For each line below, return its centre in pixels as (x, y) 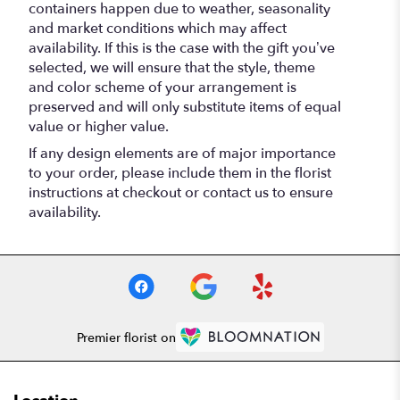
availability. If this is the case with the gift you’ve (182, 49)
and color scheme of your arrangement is (162, 88)
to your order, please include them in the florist (180, 174)
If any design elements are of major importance (182, 154)
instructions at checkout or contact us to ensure (181, 193)
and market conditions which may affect (158, 29)
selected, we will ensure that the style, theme (172, 68)
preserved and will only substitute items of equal (185, 108)
